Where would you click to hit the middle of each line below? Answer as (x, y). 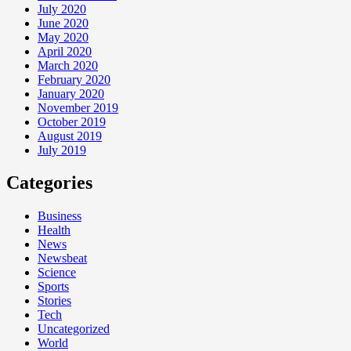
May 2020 (63, 37)
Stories (54, 301)
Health (54, 230)
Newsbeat (62, 259)
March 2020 (68, 65)
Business (60, 216)
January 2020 (71, 93)
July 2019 (62, 150)
